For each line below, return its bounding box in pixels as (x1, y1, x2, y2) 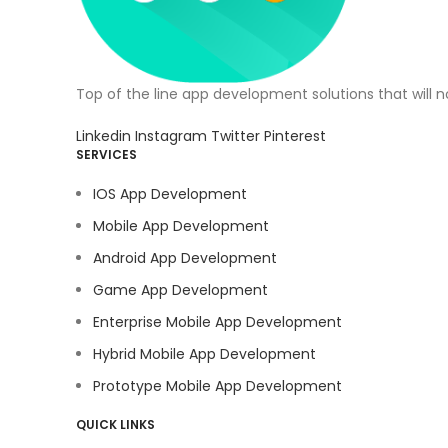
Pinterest (264, 125, 326, 146)
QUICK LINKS (76, 415, 155, 433)
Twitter (211, 125, 264, 146)
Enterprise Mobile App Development (93, 311, 342, 332)
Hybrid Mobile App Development (93, 343, 316, 364)
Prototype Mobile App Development (93, 375, 342, 396)
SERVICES (76, 145, 137, 163)
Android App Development (93, 247, 277, 268)
